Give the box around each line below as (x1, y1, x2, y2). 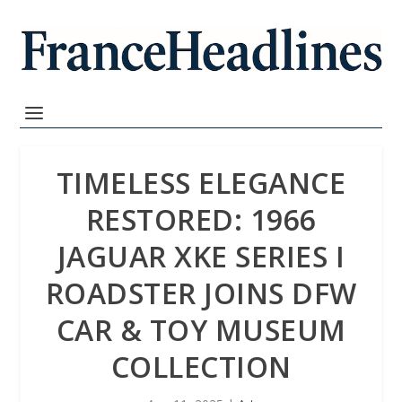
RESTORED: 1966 (85, 200, 317, 239)
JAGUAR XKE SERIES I (57, 237, 345, 275)
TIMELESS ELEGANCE (56, 163, 346, 202)
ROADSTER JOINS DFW (45, 274, 357, 312)
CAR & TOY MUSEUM (56, 310, 346, 349)
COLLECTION (110, 347, 292, 386)
